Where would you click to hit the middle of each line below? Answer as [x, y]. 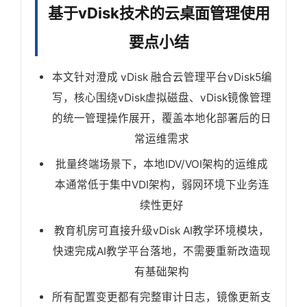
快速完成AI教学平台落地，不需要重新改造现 [162, 251]
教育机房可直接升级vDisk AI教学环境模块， [162, 230]
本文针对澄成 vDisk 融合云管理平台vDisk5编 [162, 77]
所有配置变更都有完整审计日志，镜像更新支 [162, 297]
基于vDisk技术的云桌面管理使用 [159, 13]
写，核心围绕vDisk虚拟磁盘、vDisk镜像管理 [162, 97]
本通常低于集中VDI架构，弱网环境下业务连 [162, 184]
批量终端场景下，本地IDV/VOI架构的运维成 [162, 164]
